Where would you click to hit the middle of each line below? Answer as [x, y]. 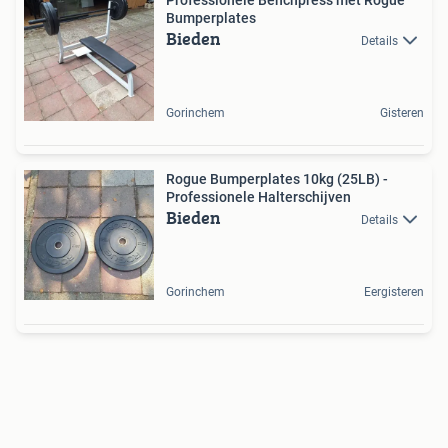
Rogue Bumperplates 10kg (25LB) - [277, 179]
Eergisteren [394, 292]
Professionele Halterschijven [258, 197]
